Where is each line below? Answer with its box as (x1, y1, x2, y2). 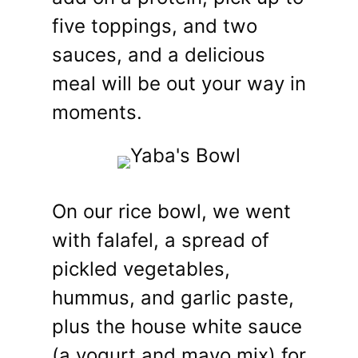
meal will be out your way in (52, 72, 306, 96)
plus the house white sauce (52, 315, 302, 339)
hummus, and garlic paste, (52, 286, 294, 310)
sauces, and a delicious (52, 43, 265, 67)
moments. (52, 101, 142, 125)
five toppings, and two (52, 14, 257, 38)
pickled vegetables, (52, 257, 230, 281)
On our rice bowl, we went (52, 200, 291, 224)
